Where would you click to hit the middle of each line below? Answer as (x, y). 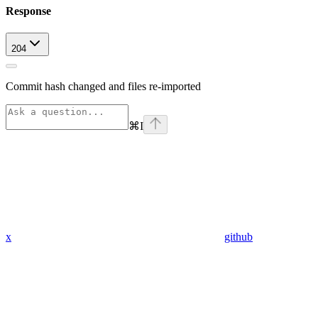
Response (28, 11)
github (238, 237)
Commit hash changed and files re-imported (103, 87)
